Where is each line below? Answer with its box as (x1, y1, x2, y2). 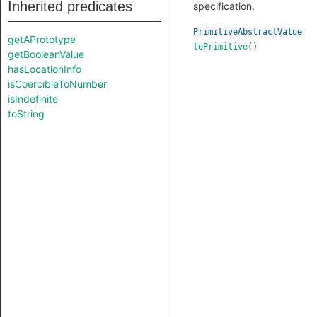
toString (8, 108, 45, 120)
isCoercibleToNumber (8, 78, 107, 90)
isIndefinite (8, 93, 58, 105)
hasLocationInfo (8, 63, 81, 75)
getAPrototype (8, 33, 76, 45)
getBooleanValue (8, 48, 84, 60)
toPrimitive (193, 42, 248, 52)
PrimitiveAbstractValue (193, 27, 302, 37)
